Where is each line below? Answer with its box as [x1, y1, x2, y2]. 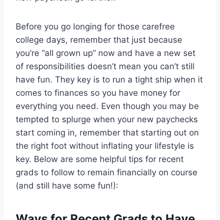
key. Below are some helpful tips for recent [16, 154, 184, 165]
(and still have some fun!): [16, 181, 118, 191]
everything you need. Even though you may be [16, 101, 199, 111]
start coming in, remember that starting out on [16, 128, 199, 138]
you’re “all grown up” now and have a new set [16, 48, 195, 58]
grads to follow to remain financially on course [16, 167, 197, 178]
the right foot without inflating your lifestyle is [16, 141, 194, 151]
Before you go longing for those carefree [16, 22, 175, 32]
